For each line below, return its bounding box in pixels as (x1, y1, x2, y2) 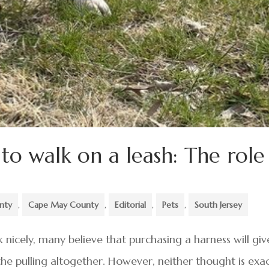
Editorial (115, 199, 147, 210)
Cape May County (28, 199, 99, 210)
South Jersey (195, 199, 243, 210)
